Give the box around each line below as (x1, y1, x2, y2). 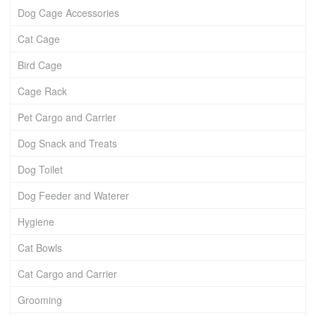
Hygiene (18, 214, 54, 229)
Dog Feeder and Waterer (18, 188, 129, 202)
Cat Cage (18, 31, 60, 46)
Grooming (18, 292, 62, 307)
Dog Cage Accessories (18, 5, 119, 20)
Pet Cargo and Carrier (18, 109, 116, 124)
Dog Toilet (18, 162, 63, 176)
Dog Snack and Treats (18, 135, 117, 150)
